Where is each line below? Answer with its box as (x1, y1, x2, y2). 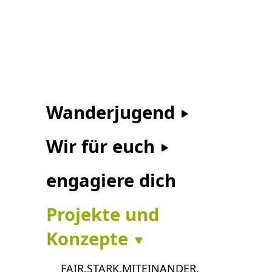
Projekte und (46, 202, 159, 226)
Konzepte (46, 226, 133, 251)
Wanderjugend (46, 100, 180, 124)
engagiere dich (46, 168, 176, 192)
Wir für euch (46, 134, 160, 158)
